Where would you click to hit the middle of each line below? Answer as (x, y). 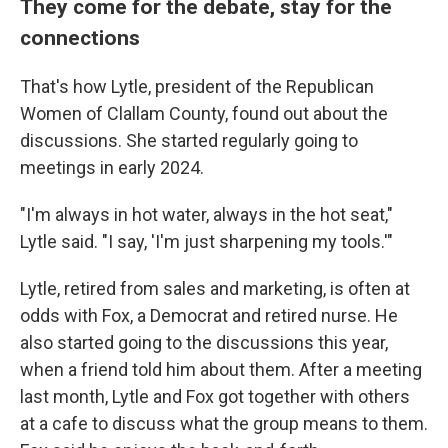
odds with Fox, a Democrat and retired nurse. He (209, 316)
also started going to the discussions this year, (204, 343)
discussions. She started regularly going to (189, 141)
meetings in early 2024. (112, 168)
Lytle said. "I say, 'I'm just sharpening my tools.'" (206, 242)
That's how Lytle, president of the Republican (197, 87)
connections (80, 38)
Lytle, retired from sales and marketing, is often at (215, 289)
